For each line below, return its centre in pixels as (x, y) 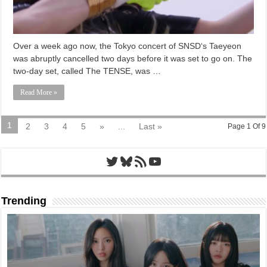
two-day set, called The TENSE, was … (87, 71)
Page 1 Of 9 (246, 126)
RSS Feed (149, 160)
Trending (24, 201)
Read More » (39, 92)
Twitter (125, 160)
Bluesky (143, 160)
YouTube (175, 160)
